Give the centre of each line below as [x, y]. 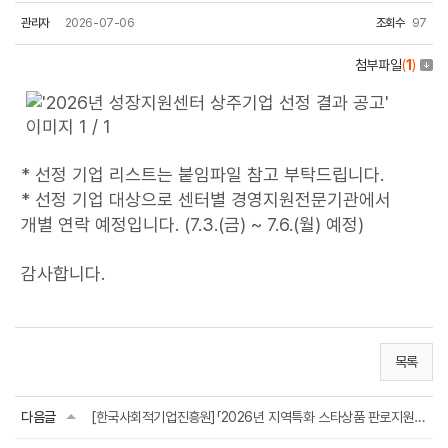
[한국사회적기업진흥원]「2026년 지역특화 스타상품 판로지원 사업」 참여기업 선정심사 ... [420, 417]
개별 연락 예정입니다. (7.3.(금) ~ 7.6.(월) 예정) [195, 224]
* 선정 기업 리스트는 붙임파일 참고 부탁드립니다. [202, 174]
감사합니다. [63, 273]
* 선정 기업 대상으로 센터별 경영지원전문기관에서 [206, 199]
